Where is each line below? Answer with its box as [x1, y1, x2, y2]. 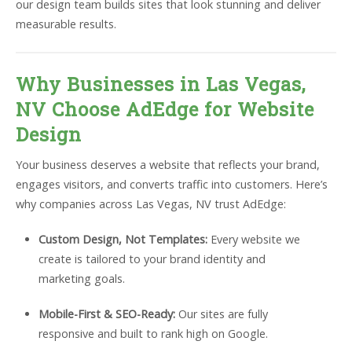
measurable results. [16, 16, 116, 31]
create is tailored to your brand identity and [38, 251, 266, 267]
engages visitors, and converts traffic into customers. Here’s [16, 177, 328, 192]
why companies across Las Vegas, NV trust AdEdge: [16, 196, 286, 212]
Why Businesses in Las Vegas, [16, 71, 306, 97]
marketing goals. [38, 271, 125, 287]
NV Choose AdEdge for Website [16, 97, 314, 123]
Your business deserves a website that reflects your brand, [16, 157, 320, 173]
